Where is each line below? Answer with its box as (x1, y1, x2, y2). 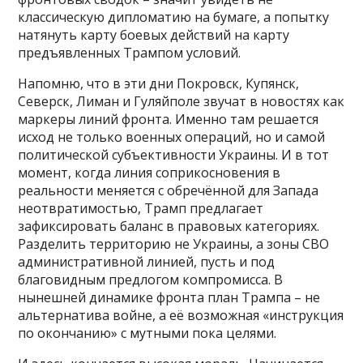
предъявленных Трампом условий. (18, 44, 241, 62)
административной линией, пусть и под (18, 253, 275, 271)
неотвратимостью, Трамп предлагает (18, 199, 264, 218)
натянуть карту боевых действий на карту (18, 26, 290, 45)
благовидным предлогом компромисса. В (18, 271, 284, 289)
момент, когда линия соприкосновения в (18, 164, 281, 182)
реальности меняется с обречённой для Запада (18, 181, 319, 200)
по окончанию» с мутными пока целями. (18, 324, 277, 343)
